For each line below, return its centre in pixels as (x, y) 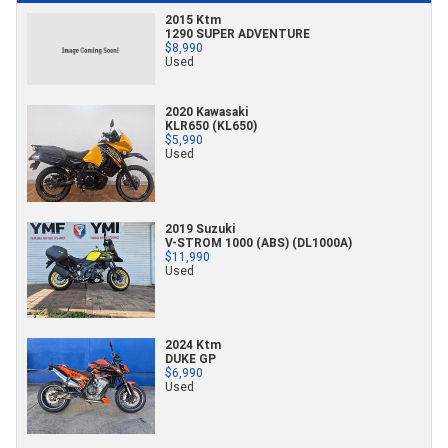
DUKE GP (190, 358)
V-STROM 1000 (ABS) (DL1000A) (258, 242)
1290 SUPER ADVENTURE (237, 34)
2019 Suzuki (200, 228)
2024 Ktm (193, 344)
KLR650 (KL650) (211, 126)
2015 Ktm (193, 20)
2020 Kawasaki (206, 112)
